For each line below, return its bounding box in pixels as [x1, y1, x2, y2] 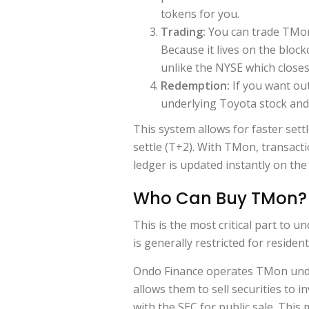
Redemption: [161, 77, 230, 93]
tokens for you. [161, 6, 239, 21]
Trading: [161, 23, 206, 39]
